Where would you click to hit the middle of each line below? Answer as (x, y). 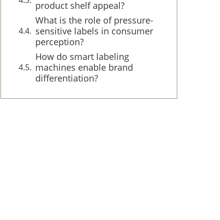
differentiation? (67, 78)
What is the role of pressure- (94, 20)
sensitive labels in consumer (94, 31)
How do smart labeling (82, 56)
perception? (60, 42)
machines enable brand (84, 67)
